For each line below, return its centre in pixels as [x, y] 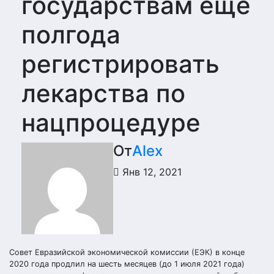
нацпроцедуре [111, 123]
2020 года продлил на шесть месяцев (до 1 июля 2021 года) [127, 264]
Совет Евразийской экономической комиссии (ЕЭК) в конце [127, 252]
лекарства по [103, 93]
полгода [71, 35]
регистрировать [120, 64]
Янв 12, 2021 [150, 172]
